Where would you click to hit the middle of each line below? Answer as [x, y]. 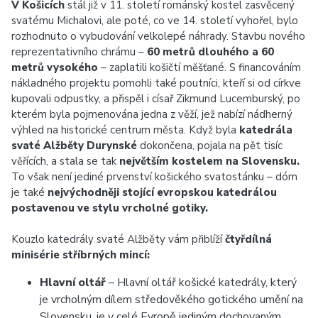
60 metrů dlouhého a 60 [210, 52]
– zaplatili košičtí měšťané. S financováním [199, 67]
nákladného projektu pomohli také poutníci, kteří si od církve [156, 83]
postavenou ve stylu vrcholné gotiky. [110, 208]
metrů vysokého [55, 67]
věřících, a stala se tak [65, 161]
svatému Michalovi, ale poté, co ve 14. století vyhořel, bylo [155, 21]
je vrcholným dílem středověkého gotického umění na [171, 300]
